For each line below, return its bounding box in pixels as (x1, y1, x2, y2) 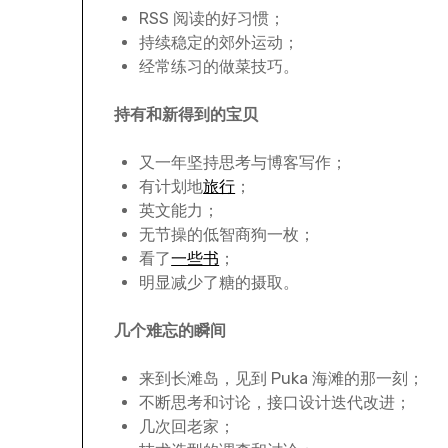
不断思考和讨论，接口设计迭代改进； (139, 393, 412, 413)
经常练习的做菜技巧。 (139, 57, 300, 77)
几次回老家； (139, 417, 236, 437)
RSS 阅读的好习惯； (139, 9, 286, 29)
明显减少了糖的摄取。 (139, 273, 300, 293)
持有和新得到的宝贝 (114, 105, 259, 125)
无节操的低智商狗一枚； (139, 225, 316, 245)
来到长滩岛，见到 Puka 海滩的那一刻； (139, 369, 425, 389)
